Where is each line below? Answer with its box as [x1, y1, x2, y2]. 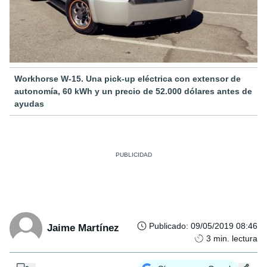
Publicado [149, 221, 186, 231]
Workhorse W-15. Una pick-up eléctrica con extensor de [14, 73, 241, 83]
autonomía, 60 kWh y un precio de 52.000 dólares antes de [14, 86, 252, 96]
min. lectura [213, 233, 257, 243]
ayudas [14, 98, 44, 108]
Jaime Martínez [47, 222, 119, 234]
